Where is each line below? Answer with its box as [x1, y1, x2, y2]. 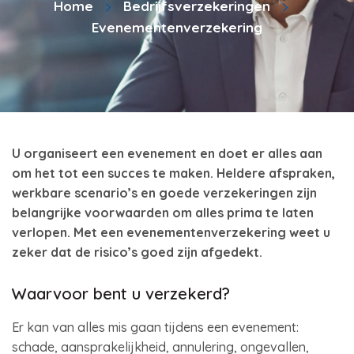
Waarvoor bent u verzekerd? [12, 284, 230, 303]
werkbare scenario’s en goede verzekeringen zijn [12, 185, 317, 201]
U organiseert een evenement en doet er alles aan [12, 145, 322, 161]
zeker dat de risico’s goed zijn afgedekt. [12, 244, 262, 260]
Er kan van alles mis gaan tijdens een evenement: [12, 319, 299, 335]
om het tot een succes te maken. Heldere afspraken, [12, 165, 335, 181]
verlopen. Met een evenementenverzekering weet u [12, 224, 330, 240]
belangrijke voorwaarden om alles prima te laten [12, 205, 314, 220]
